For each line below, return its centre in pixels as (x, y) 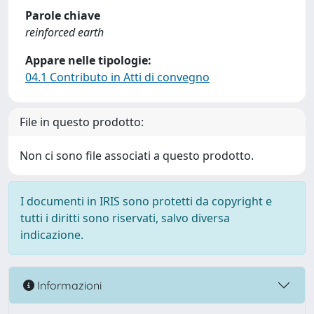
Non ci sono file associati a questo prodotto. (137, 156)
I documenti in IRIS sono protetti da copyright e (146, 201)
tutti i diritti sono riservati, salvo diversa (125, 218)
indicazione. (52, 235)
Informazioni (68, 285)
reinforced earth (64, 32)
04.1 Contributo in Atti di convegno (117, 77)
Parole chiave (63, 15)
